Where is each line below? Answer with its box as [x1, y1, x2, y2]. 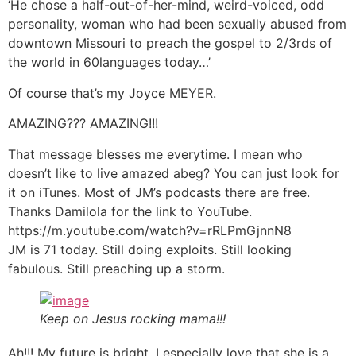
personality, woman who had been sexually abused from [8, 16, 346, 33]
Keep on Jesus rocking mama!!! [40, 310, 226, 327]
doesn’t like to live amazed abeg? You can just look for [8, 164, 339, 181]
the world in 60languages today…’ [8, 54, 211, 71]
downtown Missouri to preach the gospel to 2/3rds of [8, 35, 332, 52]
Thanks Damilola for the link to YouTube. [8, 203, 252, 219]
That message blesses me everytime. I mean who [8, 145, 303, 162]
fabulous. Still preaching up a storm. [8, 260, 225, 277]
